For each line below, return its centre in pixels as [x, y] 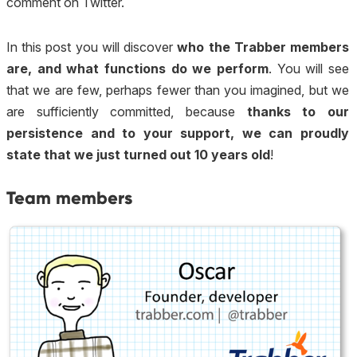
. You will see [309, 68]
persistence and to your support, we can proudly [178, 133]
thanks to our [298, 111]
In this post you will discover [92, 47]
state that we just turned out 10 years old [138, 154]
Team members [69, 198]
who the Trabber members [263, 47]
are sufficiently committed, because [127, 111]
